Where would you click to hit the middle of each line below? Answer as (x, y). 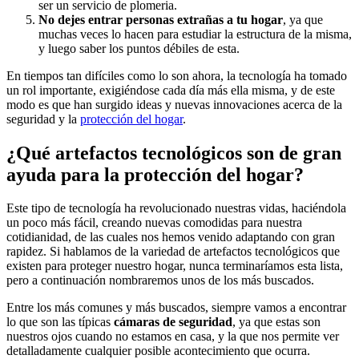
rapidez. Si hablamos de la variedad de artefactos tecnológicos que (173, 252)
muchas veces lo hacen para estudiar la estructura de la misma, (195, 34)
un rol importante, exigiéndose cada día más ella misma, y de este (171, 90)
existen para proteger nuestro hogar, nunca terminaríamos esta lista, (175, 266)
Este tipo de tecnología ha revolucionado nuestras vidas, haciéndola (176, 208)
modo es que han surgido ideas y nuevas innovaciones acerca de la (174, 104)
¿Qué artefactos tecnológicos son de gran (174, 153)
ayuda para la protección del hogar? (155, 174)
